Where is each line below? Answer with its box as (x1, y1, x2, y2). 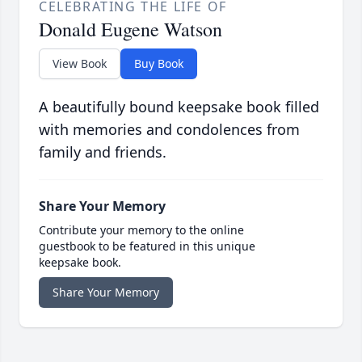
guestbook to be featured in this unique (39, 238, 255, 255)
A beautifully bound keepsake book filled (39, 97, 319, 117)
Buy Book (134, 56, 183, 72)
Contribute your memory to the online (39, 222, 244, 238)
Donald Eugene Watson (39, 16, 222, 43)
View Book (53, 56, 107, 72)
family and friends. (39, 142, 166, 162)
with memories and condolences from (39, 120, 300, 140)
